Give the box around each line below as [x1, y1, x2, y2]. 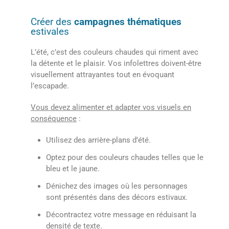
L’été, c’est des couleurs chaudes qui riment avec [31, 48, 198, 57]
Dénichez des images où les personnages [46, 181, 188, 191]
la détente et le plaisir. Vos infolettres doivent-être [31, 59, 201, 68]
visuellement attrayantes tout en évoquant [31, 70, 174, 80]
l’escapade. [31, 81, 69, 91]
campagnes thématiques [74, 16, 181, 28]
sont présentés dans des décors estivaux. [46, 193, 188, 202]
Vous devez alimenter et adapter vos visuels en [31, 103, 191, 112]
